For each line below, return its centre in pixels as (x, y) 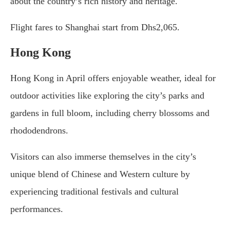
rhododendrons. (39, 131)
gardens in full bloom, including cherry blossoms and (110, 113)
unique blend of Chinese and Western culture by (100, 174)
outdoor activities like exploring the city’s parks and (107, 96)
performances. (37, 209)
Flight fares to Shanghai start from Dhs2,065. (95, 27)
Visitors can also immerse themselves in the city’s (103, 157)
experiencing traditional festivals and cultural (94, 192)
